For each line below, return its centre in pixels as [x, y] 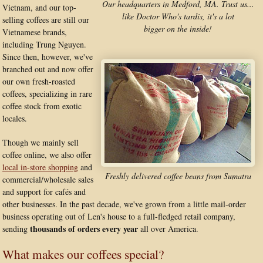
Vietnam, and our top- [39, 7]
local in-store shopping [40, 167]
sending [16, 229]
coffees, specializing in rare [47, 94]
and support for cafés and [44, 192]
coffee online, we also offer [47, 155]
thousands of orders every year [84, 229]
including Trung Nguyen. [44, 44]
